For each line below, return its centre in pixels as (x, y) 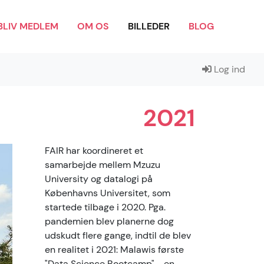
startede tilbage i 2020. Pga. (105, 207)
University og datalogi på (99, 179)
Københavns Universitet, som (108, 193)
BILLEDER (149, 26)
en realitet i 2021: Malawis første (114, 250)
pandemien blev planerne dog (109, 221)
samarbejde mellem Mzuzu (103, 165)
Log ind (228, 69)
